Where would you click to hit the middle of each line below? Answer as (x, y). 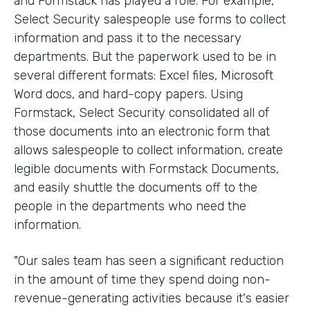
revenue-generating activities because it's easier (152, 298)
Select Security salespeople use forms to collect (150, 19)
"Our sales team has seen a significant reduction (149, 261)
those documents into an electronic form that (142, 131)
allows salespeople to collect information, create (148, 150)
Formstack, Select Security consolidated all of (142, 112)
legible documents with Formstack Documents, (146, 168)
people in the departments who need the (130, 206)
